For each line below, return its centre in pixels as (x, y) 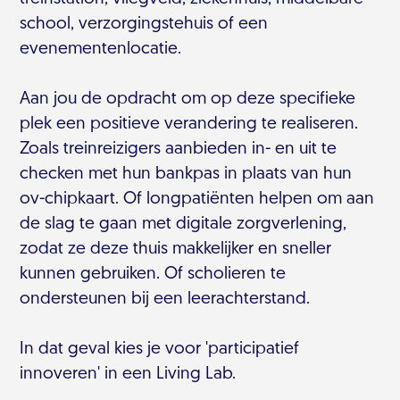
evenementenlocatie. (101, 50)
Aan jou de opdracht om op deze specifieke (188, 100)
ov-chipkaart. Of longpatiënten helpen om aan (197, 200)
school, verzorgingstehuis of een (144, 25)
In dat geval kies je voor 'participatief (160, 350)
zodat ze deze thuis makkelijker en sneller (176, 250)
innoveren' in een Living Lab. (128, 375)
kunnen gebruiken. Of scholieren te (153, 275)
